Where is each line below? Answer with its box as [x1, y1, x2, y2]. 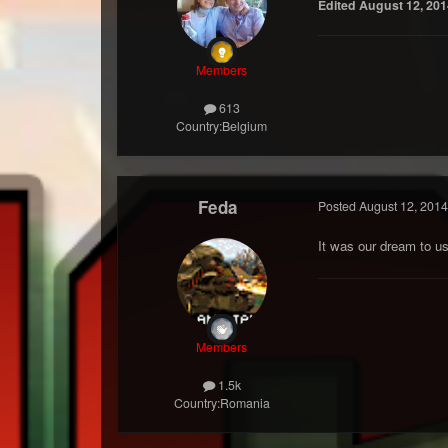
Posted [317, 196, 359, 215]
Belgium [222, 117, 268, 136]
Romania [219, 394, 270, 413]
